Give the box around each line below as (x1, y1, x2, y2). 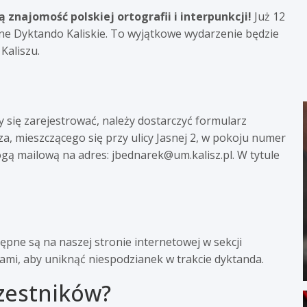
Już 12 (251, 8, 285, 24)
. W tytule (232, 147, 280, 162)
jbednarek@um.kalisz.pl (112, 147, 232, 162)
